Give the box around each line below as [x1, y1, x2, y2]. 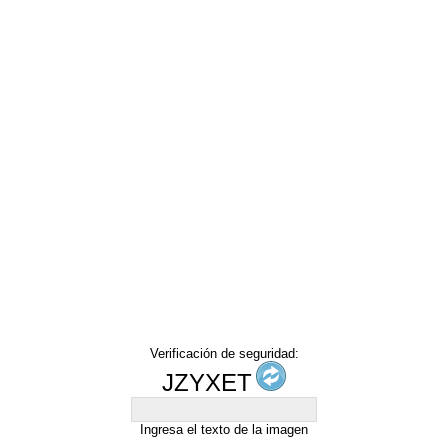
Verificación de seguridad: [149, 345, 299, 361]
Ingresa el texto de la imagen [140, 421, 308, 437]
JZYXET [162, 368, 252, 396]
